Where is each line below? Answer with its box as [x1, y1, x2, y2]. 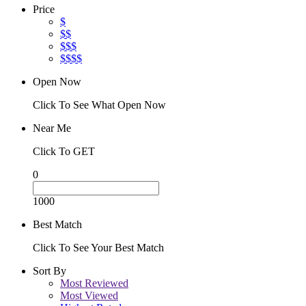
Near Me [33, 122, 71, 135]
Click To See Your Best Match [33, 242, 164, 254]
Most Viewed [60, 290, 118, 302]
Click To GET [33, 145, 95, 158]
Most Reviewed [60, 277, 128, 290]
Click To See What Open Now [33, 99, 166, 111]
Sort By [33, 265, 66, 277]
